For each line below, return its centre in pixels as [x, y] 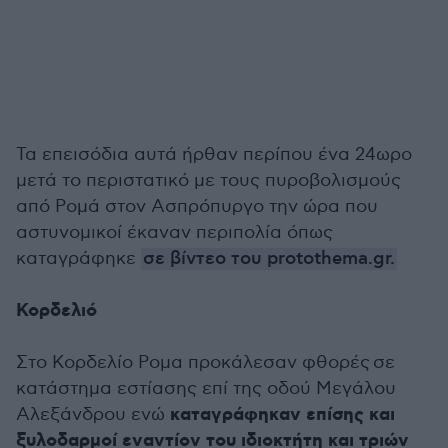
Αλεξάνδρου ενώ [93, 414]
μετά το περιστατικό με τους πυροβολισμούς [208, 180]
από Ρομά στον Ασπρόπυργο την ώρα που [197, 206]
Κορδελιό [56, 311]
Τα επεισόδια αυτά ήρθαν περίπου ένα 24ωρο [214, 154]
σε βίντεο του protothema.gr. [269, 259]
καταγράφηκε [78, 258]
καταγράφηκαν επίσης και [282, 415]
